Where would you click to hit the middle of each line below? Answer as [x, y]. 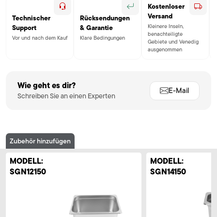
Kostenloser [166, 6]
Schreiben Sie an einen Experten [66, 96]
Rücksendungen [105, 18]
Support [24, 27]
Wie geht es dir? [46, 85]
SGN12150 [28, 172]
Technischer [31, 18]
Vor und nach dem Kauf [40, 38]
